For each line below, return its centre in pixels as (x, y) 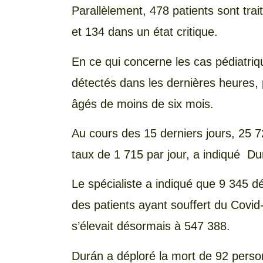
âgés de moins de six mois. (143, 104)
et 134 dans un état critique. (145, 32)
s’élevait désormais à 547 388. (151, 226)
